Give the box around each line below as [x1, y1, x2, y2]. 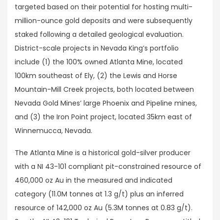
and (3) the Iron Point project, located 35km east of [15, 111, 192, 122]
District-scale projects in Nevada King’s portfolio [15, 43, 179, 53]
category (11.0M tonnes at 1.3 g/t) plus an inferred [15, 189, 184, 199]
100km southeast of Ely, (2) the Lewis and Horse [15, 70, 177, 81]
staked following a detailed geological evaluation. [15, 29, 184, 39]
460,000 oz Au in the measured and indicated [15, 175, 172, 186]
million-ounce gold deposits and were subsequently [15, 15, 192, 26]
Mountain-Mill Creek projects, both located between [15, 84, 194, 94]
